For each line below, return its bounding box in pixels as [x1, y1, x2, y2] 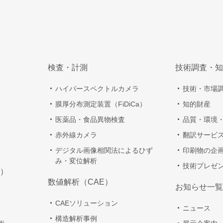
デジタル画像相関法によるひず [55, 146, 153, 155]
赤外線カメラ [55, 131, 97, 139]
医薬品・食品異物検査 [55, 115, 125, 124]
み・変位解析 [55, 157, 97, 165]
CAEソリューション [55, 199, 118, 208]
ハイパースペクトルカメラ [55, 85, 139, 93]
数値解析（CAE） [48, 178, 112, 187]
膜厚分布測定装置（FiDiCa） [55, 100, 146, 109]
